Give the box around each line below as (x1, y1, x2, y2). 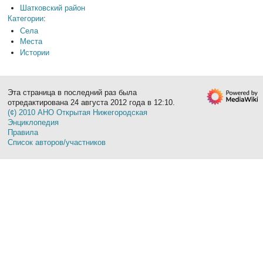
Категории (8, 14, 44, 23)
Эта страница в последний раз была (8, 88, 137, 97)
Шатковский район (19, 4, 85, 13)
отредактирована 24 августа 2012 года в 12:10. (8, 98, 176, 107)
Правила (8, 128, 39, 137)
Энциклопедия (8, 118, 59, 127)
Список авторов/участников (8, 138, 106, 147)
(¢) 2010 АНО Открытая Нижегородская (8, 108, 148, 117)
